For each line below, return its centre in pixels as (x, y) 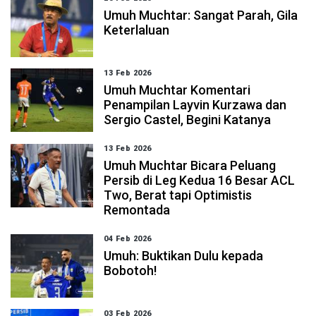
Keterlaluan (137, 30)
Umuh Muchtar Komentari (177, 90)
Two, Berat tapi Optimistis (178, 195)
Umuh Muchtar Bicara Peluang (190, 165)
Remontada (137, 210)
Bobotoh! (130, 271)
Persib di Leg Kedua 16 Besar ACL (200, 180)
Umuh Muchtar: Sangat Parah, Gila (201, 15)
